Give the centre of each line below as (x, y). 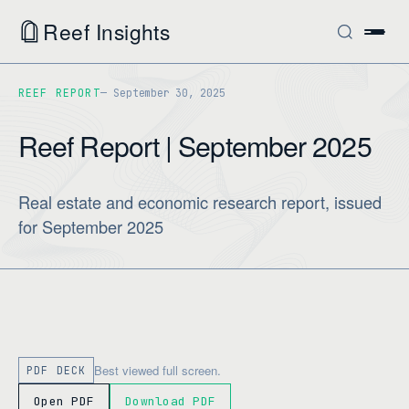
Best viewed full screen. (158, 370)
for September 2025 (91, 226)
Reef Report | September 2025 (195, 145)
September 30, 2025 (169, 93)
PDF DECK (57, 370)
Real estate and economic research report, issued (200, 202)
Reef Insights (107, 31)
